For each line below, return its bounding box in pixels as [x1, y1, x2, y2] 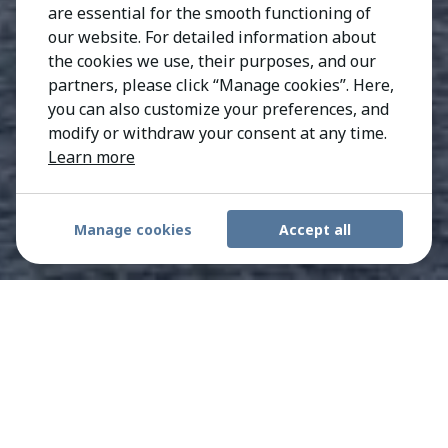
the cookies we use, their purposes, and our [48, 50, 376, 72]
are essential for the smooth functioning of [48, 2, 371, 24]
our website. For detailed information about [48, 26, 376, 48]
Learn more [48, 146, 135, 168]
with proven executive [16, 362, 374, 405]
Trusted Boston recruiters [16, 324, 428, 367]
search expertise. [16, 400, 288, 443]
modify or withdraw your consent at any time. [48, 122, 387, 144]
